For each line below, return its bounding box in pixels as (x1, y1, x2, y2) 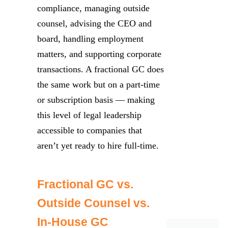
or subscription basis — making (37, 95, 155, 105)
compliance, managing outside (37, 3, 150, 13)
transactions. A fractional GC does (37, 64, 164, 74)
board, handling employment (37, 34, 144, 44)
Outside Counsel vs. (37, 196, 150, 210)
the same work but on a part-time (37, 79, 160, 90)
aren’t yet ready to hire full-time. (37, 140, 159, 151)
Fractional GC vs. (37, 177, 133, 191)
